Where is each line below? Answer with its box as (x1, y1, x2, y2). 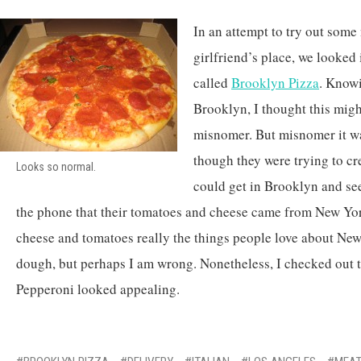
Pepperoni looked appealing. (16, 280, 180, 298)
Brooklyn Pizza (231, 73, 319, 92)
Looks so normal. (16, 160, 96, 173)
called (193, 73, 231, 92)
